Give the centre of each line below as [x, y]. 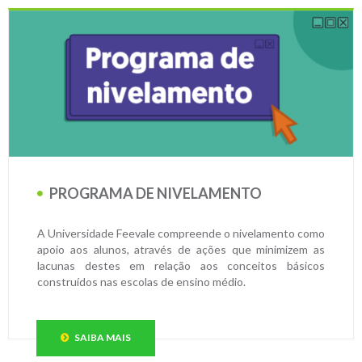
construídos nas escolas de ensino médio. [143, 281]
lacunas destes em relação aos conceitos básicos [181, 265]
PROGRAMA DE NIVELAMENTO [154, 193]
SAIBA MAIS [102, 337]
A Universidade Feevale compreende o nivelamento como [181, 233]
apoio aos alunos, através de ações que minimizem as [181, 249]
